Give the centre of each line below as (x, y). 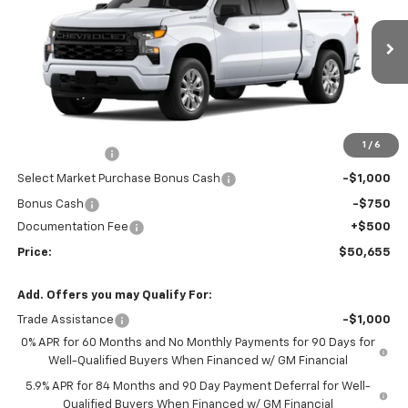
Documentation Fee (72, 227)
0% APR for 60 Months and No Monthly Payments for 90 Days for (199, 342)
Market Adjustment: (72, 130)
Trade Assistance (65, 320)
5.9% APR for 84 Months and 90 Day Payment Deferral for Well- (198, 386)
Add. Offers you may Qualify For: (114, 295)
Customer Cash (60, 153)
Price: (34, 252)
